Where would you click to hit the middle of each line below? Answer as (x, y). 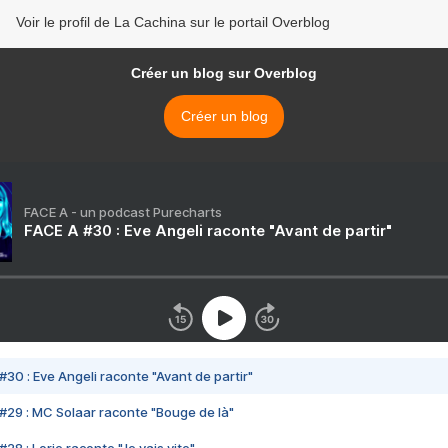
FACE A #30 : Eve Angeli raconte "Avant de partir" (208, 230)
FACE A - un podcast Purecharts (123, 212)
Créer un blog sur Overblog (224, 73)
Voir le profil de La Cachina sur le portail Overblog (173, 22)
